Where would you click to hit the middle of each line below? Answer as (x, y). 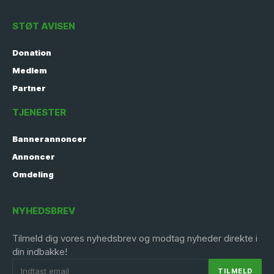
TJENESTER (39, 112)
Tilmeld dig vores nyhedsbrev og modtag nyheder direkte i (135, 238)
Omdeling (33, 174)
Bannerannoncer (50, 139)
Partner (29, 88)
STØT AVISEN (44, 26)
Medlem (30, 70)
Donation (32, 53)
